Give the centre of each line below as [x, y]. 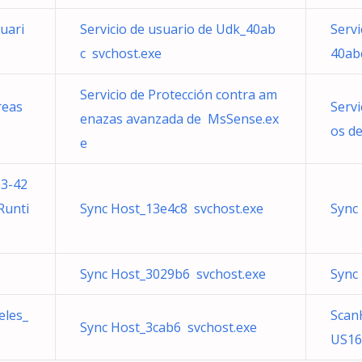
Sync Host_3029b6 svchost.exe [173, 274]
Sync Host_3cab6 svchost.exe [168, 327]
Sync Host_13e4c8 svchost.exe [172, 208]
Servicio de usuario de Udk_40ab [178, 29]
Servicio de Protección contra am [179, 95]
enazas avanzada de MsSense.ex [179, 119]
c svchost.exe [121, 53]
